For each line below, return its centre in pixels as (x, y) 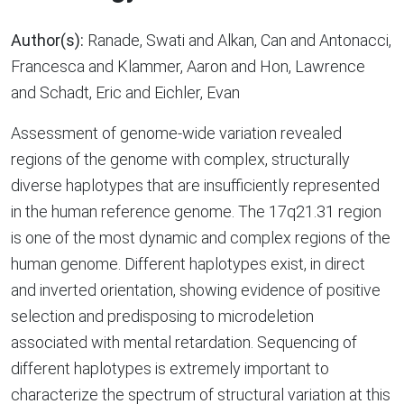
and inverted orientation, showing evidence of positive (196, 290)
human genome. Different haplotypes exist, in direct (188, 264)
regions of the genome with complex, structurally (180, 159)
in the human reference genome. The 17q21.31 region (196, 211)
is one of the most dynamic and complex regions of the (201, 238)
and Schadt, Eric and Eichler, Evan (125, 92)
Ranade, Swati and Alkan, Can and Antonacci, (238, 40)
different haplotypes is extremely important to (170, 368)
